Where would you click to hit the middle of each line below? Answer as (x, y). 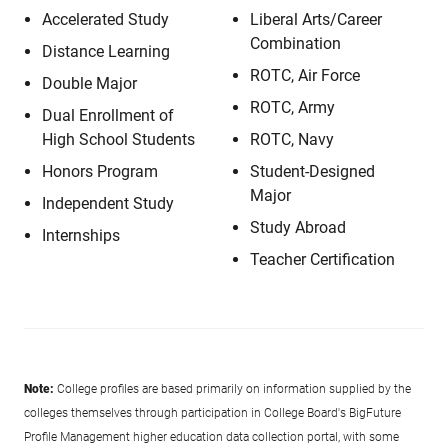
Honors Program (100, 171)
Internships (81, 235)
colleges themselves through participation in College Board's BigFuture (212, 413)
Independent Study (108, 203)
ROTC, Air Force (305, 75)
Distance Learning (106, 51)
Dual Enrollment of (108, 115)
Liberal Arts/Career (316, 19)
